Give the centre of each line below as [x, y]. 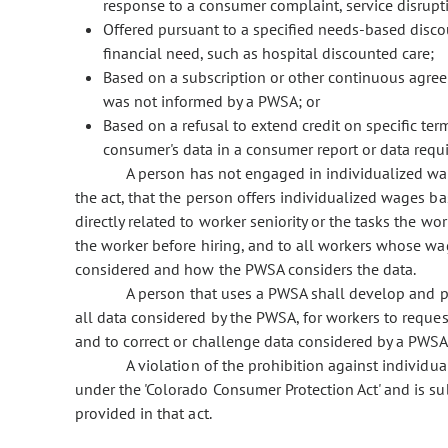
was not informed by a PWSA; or [211, 101]
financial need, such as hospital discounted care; [268, 53]
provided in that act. [143, 413]
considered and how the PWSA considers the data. [246, 269]
